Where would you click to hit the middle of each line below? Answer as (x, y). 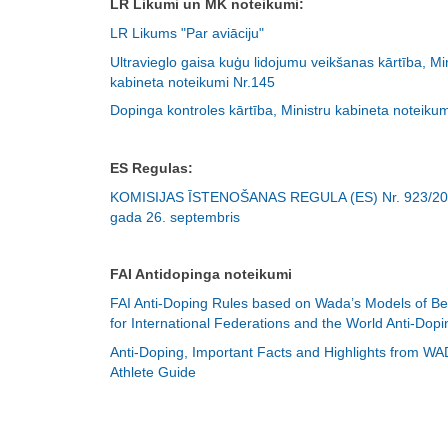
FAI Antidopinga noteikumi (201, 274)
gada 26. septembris (175, 216)
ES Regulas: (151, 167)
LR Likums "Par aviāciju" (187, 32)
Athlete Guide (153, 371)
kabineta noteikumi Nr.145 (192, 81)
